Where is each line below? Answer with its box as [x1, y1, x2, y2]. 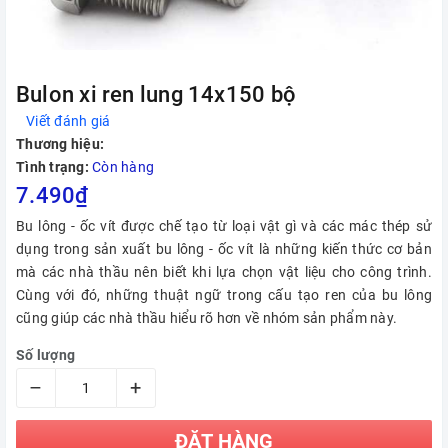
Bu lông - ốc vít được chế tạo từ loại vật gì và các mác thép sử [16, 218, 432, 235]
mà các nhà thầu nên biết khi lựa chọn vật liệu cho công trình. [16, 264, 432, 281]
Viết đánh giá [26, 113, 111, 130]
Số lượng [16, 347, 75, 364]
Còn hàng [92, 159, 154, 176]
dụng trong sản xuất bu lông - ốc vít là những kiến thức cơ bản [16, 241, 432, 258]
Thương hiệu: [16, 136, 104, 153]
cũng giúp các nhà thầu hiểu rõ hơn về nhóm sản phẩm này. [16, 310, 397, 327]
